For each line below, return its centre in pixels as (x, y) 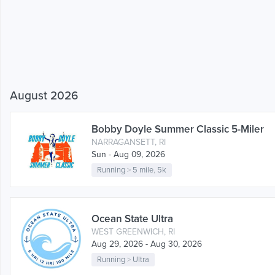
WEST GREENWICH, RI (133, 232)
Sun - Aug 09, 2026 (128, 155)
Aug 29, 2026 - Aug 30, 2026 (147, 244)
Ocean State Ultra (132, 219)
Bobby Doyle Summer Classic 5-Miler (178, 130)
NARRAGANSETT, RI (129, 142)
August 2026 (44, 96)
